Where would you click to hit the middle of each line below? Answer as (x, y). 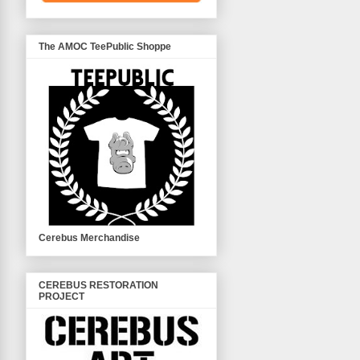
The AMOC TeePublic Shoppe (105, 47)
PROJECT (61, 296)
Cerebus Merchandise (89, 238)
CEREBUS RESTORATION (98, 285)
